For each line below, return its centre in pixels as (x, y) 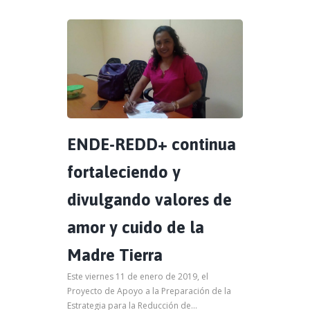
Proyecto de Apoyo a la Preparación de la (149, 291)
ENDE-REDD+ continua (152, 145)
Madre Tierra (115, 255)
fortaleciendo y (124, 172)
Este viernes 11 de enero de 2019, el (138, 277)
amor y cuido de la (136, 228)
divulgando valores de (149, 200)
